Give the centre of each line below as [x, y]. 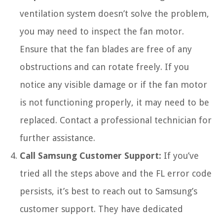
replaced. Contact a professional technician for [116, 120]
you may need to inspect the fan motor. [102, 31]
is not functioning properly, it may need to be [114, 102]
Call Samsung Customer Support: [91, 155]
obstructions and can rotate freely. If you [104, 67]
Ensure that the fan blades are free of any [106, 49]
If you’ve [180, 155]
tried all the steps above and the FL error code [116, 173]
